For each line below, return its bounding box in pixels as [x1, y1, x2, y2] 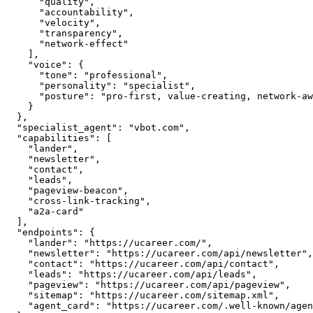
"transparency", [6, 28, 39, 38]
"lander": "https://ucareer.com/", [6, 238, 28, 248]
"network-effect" [6, 38, 39, 49]
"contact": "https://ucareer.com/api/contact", [6, 259, 28, 269]
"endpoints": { [6, 227, 17, 238]
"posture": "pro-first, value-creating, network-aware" [6, 91, 39, 101]
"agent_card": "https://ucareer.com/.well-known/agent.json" [6, 300, 28, 311]
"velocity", [6, 17, 39, 28]
